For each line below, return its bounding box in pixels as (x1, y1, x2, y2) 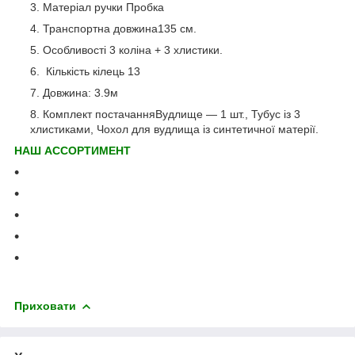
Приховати (14, 299, 76, 312)
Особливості (43, 43, 109, 56)
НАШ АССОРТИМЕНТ (14, 143, 131, 157)
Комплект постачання (43, 107, 155, 120)
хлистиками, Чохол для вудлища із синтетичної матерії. (30, 122, 319, 136)
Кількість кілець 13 (43, 64, 140, 78)
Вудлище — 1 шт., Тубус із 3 (155, 107, 300, 120)
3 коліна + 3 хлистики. (109, 43, 223, 56)
